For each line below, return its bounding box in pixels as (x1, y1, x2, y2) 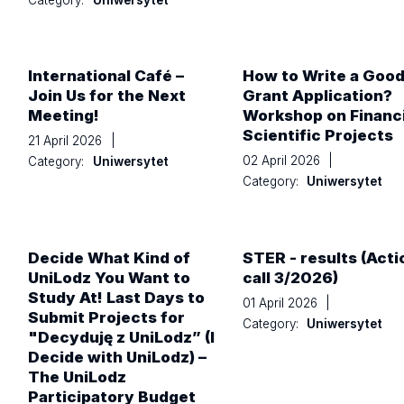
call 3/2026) (242, 268, 338, 287)
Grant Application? (242, 87, 392, 106)
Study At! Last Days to (28, 288, 206, 307)
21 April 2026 (28, 133, 106, 149)
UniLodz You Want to (28, 268, 191, 287)
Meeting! (28, 106, 100, 125)
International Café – (28, 67, 185, 86)
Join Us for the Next (28, 87, 187, 106)
